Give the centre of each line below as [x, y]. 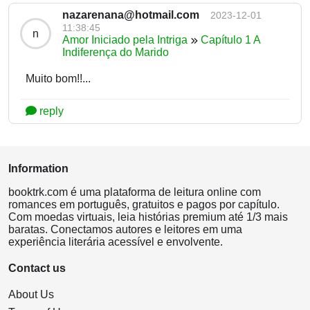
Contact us [37, 268]
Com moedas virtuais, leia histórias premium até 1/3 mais [148, 217]
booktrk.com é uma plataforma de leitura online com [135, 192]
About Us [31, 295]
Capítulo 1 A [230, 40]
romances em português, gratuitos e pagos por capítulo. [144, 205]
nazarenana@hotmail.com [131, 15]
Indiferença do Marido [116, 53]
